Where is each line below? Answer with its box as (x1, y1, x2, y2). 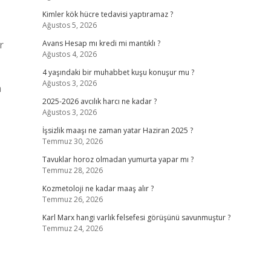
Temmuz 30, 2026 (42, 136, 103, 146)
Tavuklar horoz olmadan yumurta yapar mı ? (42, 154, 194, 165)
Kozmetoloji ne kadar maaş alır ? (42, 183, 154, 194)
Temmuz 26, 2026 (42, 194, 103, 204)
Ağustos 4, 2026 (42, 49, 97, 59)
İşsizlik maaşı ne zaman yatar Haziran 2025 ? (42, 125, 193, 135)
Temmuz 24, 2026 (42, 223, 103, 233)
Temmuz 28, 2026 (42, 165, 103, 175)
